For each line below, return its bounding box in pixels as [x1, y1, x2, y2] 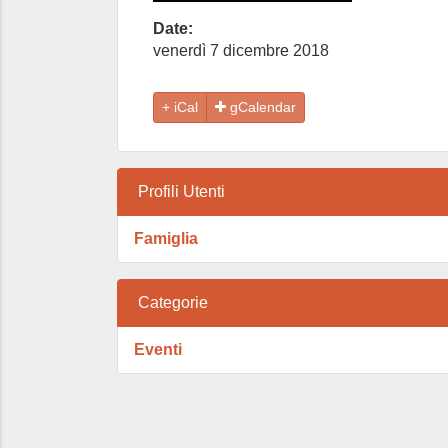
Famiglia [134, 229, 198, 247]
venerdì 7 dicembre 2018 [153, 41, 329, 59]
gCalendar [226, 98, 296, 115]
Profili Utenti [138, 182, 225, 200]
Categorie [138, 293, 208, 311]
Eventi [134, 340, 182, 358]
